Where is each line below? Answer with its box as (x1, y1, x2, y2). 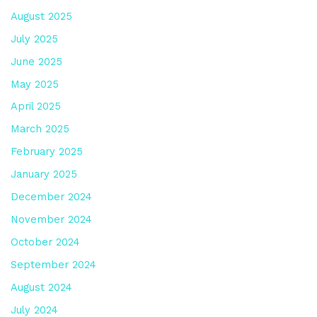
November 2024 (10, 213, 92, 226)
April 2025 (10, 100, 61, 113)
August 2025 (10, 9, 72, 23)
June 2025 (10, 54, 62, 68)
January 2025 (10, 168, 77, 181)
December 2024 (10, 190, 92, 204)
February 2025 (10, 145, 83, 158)
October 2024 (10, 236, 80, 249)
